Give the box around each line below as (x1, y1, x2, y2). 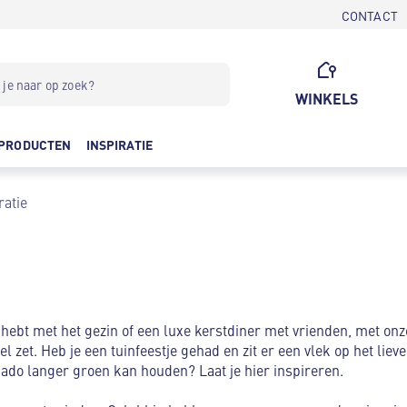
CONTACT (341, 5, 398, 25)
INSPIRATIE (85, 135, 154, 154)
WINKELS (294, 88, 359, 109)
